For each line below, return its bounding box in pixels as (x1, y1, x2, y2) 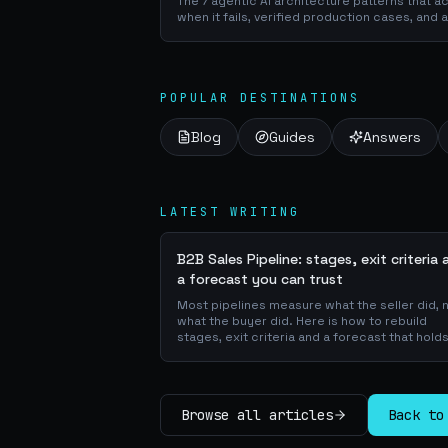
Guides (269, 128, 315, 146)
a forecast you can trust (177, 270, 343, 288)
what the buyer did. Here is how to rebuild (177, 313, 427, 329)
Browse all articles (181, 406, 333, 424)
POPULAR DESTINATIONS (160, 90, 360, 106)
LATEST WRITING (160, 204, 300, 220)
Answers (363, 128, 421, 146)
